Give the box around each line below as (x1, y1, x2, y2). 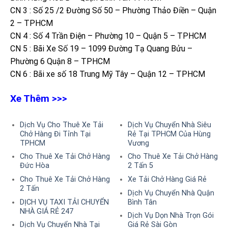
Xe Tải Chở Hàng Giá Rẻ (127, 175, 207, 184)
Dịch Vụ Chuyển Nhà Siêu (127, 120, 211, 129)
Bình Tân (127, 197, 157, 207)
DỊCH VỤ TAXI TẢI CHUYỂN (19, 197, 109, 207)
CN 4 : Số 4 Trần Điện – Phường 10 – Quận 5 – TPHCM (10, 31, 206, 41)
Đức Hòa (19, 161, 49, 170)
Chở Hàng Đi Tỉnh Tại (19, 129, 91, 138)
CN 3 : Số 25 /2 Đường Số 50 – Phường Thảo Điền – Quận (10, 6, 216, 16)
